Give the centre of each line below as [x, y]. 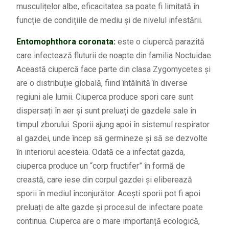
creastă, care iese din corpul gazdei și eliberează [104, 180]
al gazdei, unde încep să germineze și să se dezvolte [112, 139]
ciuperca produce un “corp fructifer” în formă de [100, 166]
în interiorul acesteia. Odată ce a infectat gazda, [100, 152]
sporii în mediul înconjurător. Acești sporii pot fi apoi [108, 194]
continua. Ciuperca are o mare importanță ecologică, [108, 221]
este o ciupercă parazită [161, 42]
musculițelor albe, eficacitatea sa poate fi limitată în [108, 7]
